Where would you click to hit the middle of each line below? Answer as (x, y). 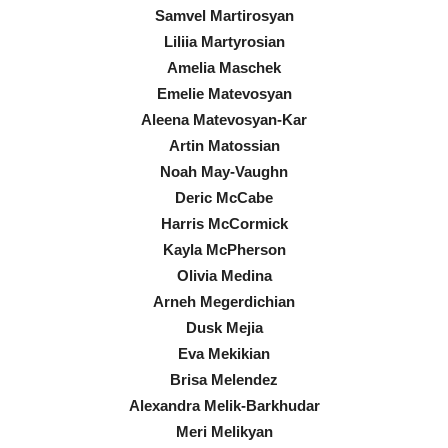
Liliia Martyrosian (224, 41)
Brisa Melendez (224, 379)
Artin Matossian (224, 145)
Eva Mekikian (224, 353)
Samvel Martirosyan (224, 15)
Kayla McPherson (224, 249)
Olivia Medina (224, 275)
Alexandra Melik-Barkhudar (224, 405)
